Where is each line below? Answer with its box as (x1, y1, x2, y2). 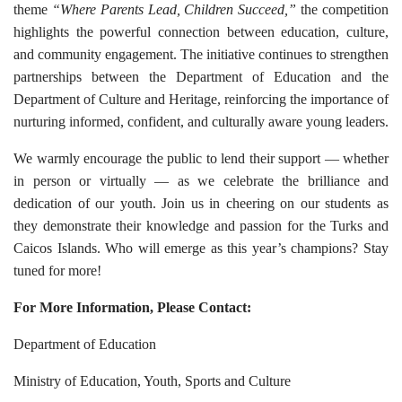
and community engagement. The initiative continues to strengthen (13, 47, 389, 62)
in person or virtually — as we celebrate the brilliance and (13, 173, 389, 188)
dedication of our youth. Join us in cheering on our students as (13, 196, 389, 211)
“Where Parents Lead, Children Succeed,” (51, 2, 297, 17)
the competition (296, 2, 389, 17)
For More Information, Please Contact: (13, 300, 251, 315)
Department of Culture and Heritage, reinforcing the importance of (13, 92, 389, 107)
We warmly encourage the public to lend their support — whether (13, 151, 389, 166)
